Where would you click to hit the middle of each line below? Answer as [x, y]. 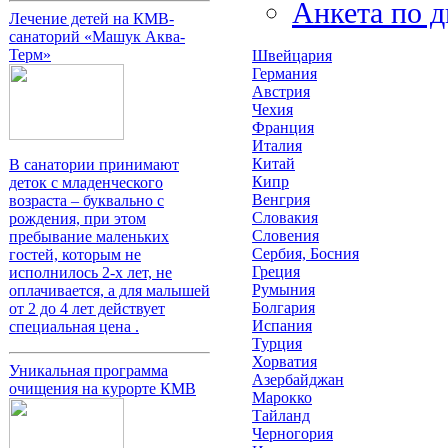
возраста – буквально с [86, 201]
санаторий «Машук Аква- [97, 37]
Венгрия [281, 199]
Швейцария [292, 55]
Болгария [283, 307]
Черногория [292, 433]
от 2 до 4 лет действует [87, 309]
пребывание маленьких [89, 237]
